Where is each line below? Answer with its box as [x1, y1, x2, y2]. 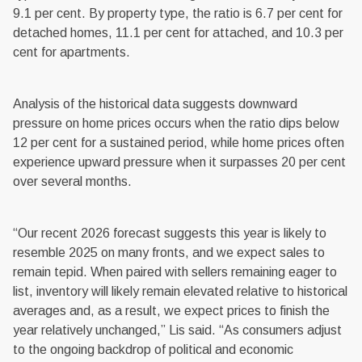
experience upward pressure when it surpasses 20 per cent [13, 155, 346, 170]
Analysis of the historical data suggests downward [13, 97, 297, 112]
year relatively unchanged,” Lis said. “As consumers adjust [13, 323, 342, 338]
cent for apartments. [13, 45, 130, 60]
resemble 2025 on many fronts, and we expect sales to [13, 246, 325, 260]
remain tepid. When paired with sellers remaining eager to [13, 265, 337, 280]
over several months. [13, 175, 132, 189]
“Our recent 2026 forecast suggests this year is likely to [13, 226, 326, 241]
